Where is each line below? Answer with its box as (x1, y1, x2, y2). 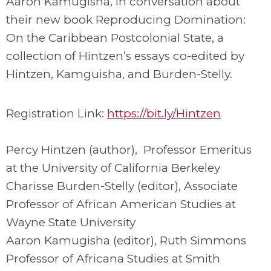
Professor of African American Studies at (6, 197, 236, 211)
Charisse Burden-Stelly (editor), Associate (6, 179, 238, 193)
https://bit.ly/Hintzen (107, 106, 221, 120)
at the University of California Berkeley (6, 161, 220, 175)
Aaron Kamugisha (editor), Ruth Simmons (6, 233, 246, 247)
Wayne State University (6, 215, 135, 229)
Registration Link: (6, 106, 107, 120)
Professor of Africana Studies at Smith (6, 252, 220, 266)
